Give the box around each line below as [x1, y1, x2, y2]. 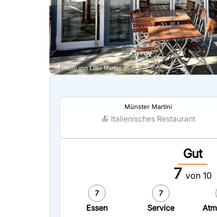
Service [147, 203, 174, 213]
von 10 [185, 170, 212, 181]
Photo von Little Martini [62, 65, 122, 72]
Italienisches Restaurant [111, 114, 195, 124]
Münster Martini [124, 103, 172, 110]
